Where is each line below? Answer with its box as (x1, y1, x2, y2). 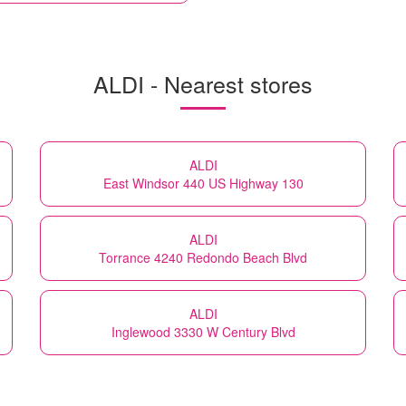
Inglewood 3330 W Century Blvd (111, 322, 295, 341)
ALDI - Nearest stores (93, 66, 313, 100)
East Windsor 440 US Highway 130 (102, 173, 304, 192)
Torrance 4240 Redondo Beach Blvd (99, 247, 307, 266)
